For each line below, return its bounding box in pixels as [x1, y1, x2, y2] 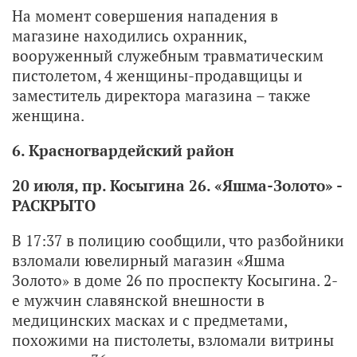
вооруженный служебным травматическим [12, 45, 324, 65]
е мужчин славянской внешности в [12, 289, 265, 310]
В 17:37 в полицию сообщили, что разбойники [12, 229, 344, 250]
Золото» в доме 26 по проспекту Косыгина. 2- [12, 269, 338, 290]
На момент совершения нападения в [12, 5, 278, 25]
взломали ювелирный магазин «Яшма [12, 249, 285, 270]
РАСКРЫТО [12, 194, 96, 215]
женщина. [12, 104, 84, 125]
